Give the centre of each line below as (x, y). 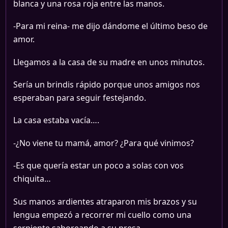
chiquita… (32, 179)
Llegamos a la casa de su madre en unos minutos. (109, 62)
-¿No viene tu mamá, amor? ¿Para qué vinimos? (104, 143)
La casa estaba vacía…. (56, 120)
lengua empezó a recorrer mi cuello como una (102, 215)
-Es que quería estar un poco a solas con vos (98, 166)
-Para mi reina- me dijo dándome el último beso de (110, 26)
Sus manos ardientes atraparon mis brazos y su (105, 201)
